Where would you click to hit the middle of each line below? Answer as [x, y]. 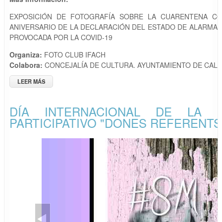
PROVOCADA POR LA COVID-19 [61, 37]
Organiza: [27, 55]
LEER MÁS [31, 82]
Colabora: [27, 65]
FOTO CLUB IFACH [75, 55]
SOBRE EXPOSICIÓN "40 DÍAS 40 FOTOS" [100, 82]
